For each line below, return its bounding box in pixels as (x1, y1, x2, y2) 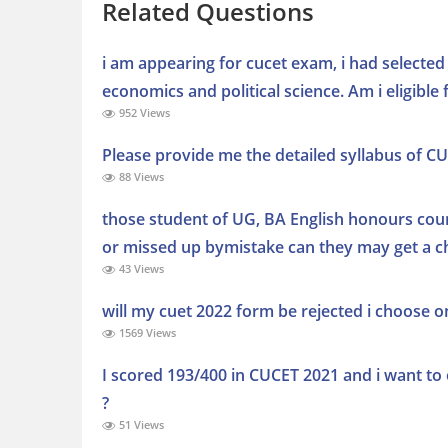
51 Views (116, 417, 164, 433)
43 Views (116, 261, 164, 277)
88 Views (116, 169, 164, 185)
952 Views (116, 105, 170, 121)
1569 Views (116, 325, 176, 341)
